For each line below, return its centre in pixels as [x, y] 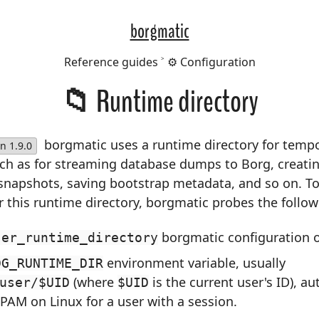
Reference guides [111, 62]
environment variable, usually [194, 263]
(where [94, 282]
